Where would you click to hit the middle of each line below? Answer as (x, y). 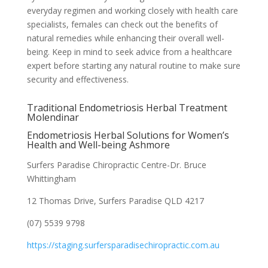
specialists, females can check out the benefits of (122, 24)
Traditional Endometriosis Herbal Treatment (127, 108)
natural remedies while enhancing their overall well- (125, 38)
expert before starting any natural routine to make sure (133, 66)
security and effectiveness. (77, 79)
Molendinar (53, 117)
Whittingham (51, 179)
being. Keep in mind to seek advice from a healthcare (129, 52)
